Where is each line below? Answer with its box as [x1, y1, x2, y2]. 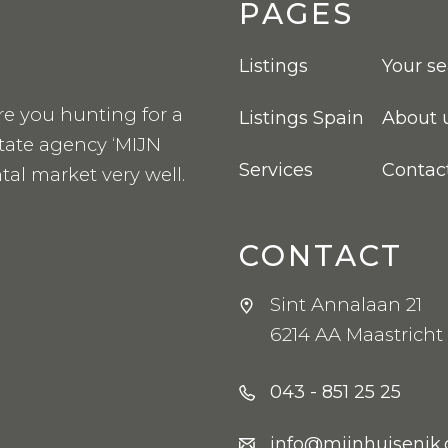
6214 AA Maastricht [270, 322, 443, 346]
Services [239, 159, 313, 182]
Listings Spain [239, 107, 364, 130]
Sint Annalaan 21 [270, 292, 422, 316]
